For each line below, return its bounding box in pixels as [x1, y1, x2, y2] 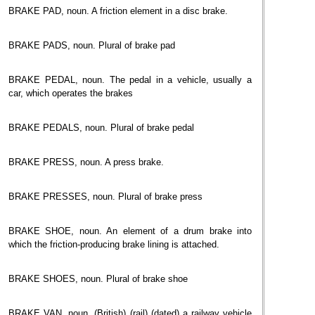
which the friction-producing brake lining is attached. [8, 239, 219, 250]
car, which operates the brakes [8, 88, 133, 98]
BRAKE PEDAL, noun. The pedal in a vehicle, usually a [8, 75, 252, 85]
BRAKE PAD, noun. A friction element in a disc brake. [8, 6, 228, 16]
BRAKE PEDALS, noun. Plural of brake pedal [8, 122, 194, 133]
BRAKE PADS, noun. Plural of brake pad [8, 40, 175, 51]
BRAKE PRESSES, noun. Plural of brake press [8, 191, 202, 202]
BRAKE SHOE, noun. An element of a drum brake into [8, 226, 252, 236]
